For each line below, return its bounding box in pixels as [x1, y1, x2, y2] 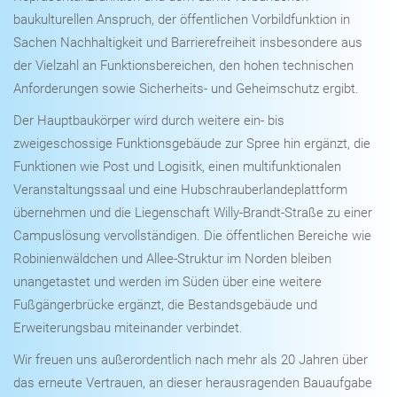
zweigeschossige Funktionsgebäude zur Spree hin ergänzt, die [13, 136, 370, 152]
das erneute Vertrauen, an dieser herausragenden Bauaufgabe [13, 375, 372, 392]
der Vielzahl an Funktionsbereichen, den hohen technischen [13, 58, 354, 74]
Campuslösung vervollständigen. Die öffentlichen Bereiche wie [13, 228, 371, 245]
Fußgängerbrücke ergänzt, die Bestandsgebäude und [13, 297, 317, 314]
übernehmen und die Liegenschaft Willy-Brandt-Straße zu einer [13, 205, 372, 222]
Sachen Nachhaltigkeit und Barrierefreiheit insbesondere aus [13, 35, 362, 51]
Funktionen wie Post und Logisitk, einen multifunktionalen [13, 159, 341, 175]
